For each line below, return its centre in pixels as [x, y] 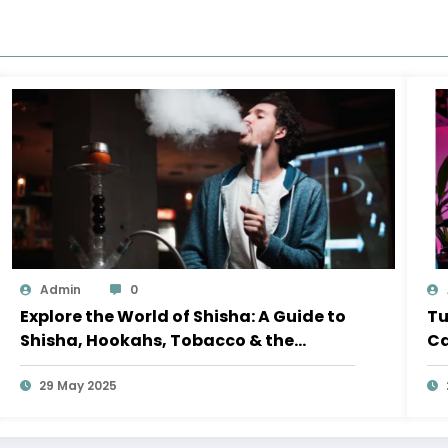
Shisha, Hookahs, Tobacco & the [157, 341]
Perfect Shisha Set [97, 365]
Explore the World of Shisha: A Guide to [183, 317]
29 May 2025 [78, 386]
